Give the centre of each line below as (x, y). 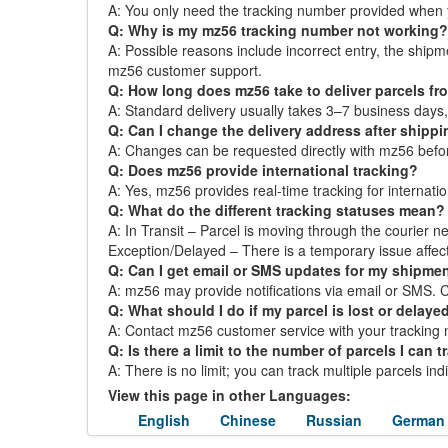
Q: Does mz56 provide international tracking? (263, 170)
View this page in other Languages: (229, 395)
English (164, 420)
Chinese (248, 420)
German (418, 420)
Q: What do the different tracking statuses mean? (276, 210)
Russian (334, 420)
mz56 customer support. (185, 70)
